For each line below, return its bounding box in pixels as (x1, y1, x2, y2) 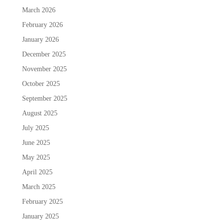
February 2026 (22, 21, 63, 28)
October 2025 (22, 80, 60, 87)
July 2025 (22, 124, 49, 132)
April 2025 (22, 168, 53, 176)
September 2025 (22, 94, 67, 102)
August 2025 (22, 109, 57, 117)
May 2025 (22, 153, 50, 161)
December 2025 (22, 50, 66, 58)
